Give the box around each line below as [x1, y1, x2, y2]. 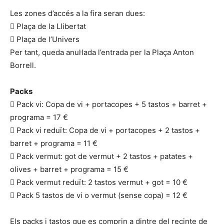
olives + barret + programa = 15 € [10, 164, 128, 174]
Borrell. [10, 60, 36, 70]
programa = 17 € [10, 112, 68, 122]
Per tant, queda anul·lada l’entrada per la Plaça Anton [10, 47, 194, 57]
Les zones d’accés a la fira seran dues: [10, 8, 145, 18]
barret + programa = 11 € [10, 138, 97, 148]
